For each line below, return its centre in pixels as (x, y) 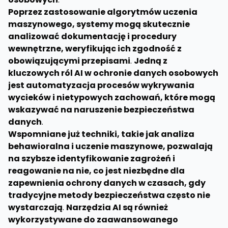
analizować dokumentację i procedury (92, 36)
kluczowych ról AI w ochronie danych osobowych (113, 73)
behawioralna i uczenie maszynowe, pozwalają (110, 146)
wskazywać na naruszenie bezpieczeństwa (101, 110)
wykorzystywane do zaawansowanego (93, 220)
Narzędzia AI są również (117, 207)
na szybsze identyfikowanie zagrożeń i (92, 159)
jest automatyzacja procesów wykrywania (101, 85)
